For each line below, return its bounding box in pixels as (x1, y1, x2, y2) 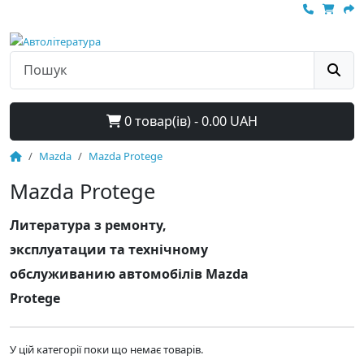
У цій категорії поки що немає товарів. (10, 342, 203, 357)
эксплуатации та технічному (10, 240, 208, 259)
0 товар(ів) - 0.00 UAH (121, 112, 258, 131)
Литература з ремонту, (10, 216, 167, 235)
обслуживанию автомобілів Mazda (10, 265, 249, 284)
